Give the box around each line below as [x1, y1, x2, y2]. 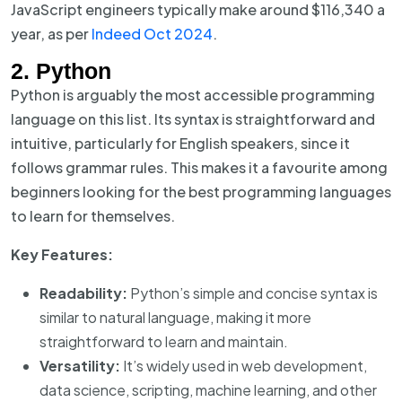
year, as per [11, 24, 92, 43]
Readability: [39, 284, 127, 302]
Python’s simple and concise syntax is [127, 284, 378, 302]
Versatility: [39, 356, 120, 375]
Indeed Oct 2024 [92, 24, 213, 43]
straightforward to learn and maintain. [39, 332, 288, 351]
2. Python [11, 58, 111, 83]
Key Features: [11, 245, 113, 264]
